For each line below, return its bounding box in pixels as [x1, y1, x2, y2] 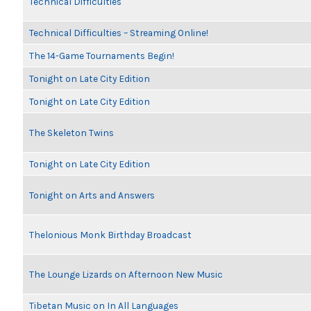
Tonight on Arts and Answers [29, 190, 155, 201]
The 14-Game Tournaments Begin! [29, 50, 174, 61]
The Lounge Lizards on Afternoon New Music [29, 269, 223, 280]
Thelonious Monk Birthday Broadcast [29, 229, 192, 240]
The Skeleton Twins [29, 127, 114, 138]
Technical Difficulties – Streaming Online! [29, 27, 208, 38]
